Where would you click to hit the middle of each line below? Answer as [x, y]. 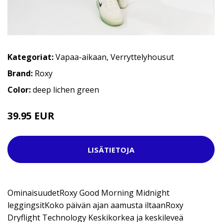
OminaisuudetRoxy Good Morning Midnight [88, 193]
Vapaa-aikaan [81, 57]
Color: [20, 90]
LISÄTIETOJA [111, 149]
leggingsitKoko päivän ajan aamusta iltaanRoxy [95, 205]
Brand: [21, 74]
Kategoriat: [30, 57]
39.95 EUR [31, 116]
